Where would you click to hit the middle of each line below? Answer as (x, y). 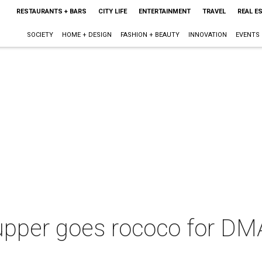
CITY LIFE (112, 11)
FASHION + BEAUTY (150, 35)
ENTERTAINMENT (164, 11)
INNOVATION (207, 35)
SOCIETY (40, 35)
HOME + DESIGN (87, 35)
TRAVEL (214, 11)
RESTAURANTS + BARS (51, 11)
